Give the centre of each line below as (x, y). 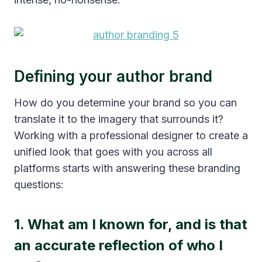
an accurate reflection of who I (118, 245)
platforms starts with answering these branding (127, 168)
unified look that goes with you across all (113, 151)
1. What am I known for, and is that (131, 224)
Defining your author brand (113, 76)
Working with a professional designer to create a (131, 135)
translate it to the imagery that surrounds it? (119, 119)
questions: (39, 184)
